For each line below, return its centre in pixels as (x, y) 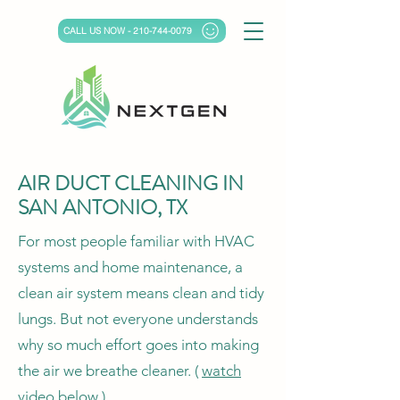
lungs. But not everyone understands (138, 319)
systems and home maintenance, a (130, 267)
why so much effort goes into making (138, 345)
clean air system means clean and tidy (141, 293)
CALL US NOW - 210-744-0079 (128, 31)
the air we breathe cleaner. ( (110, 371)
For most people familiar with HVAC (136, 241)
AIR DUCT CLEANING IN (131, 183)
